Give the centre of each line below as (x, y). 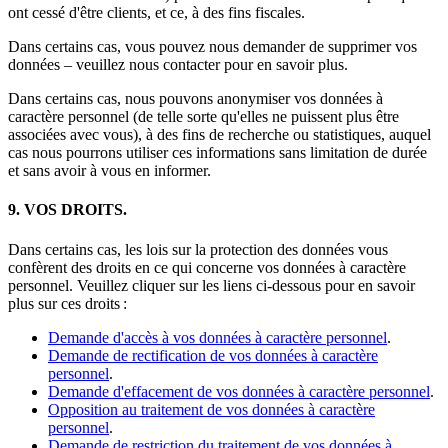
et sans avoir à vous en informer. (109, 171)
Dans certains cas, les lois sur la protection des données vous (198, 249)
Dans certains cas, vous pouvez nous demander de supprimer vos (212, 47)
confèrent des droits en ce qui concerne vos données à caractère (207, 267)
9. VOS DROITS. (67, 210)
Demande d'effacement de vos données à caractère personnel (239, 391)
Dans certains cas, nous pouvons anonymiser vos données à (195, 99)
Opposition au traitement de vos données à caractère (211, 409)
